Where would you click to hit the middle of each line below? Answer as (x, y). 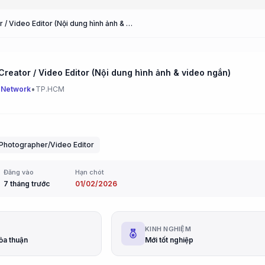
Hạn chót (90, 172)
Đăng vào (18, 172)
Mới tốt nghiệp (169, 240)
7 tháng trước (26, 184)
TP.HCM (50, 89)
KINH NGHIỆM (168, 229)
